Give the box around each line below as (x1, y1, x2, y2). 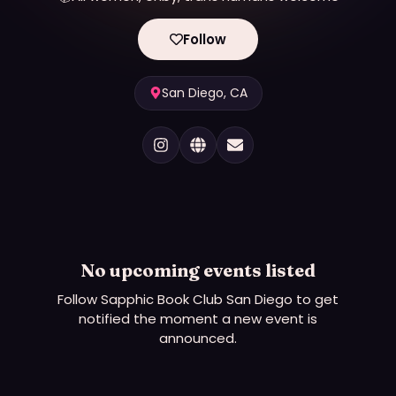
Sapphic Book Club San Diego (101, 289, 293, 308)
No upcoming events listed (80, 258, 316, 281)
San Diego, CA (161, 83, 247, 102)
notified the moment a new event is (79, 308, 317, 328)
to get (293, 289, 339, 308)
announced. (159, 328, 237, 347)
